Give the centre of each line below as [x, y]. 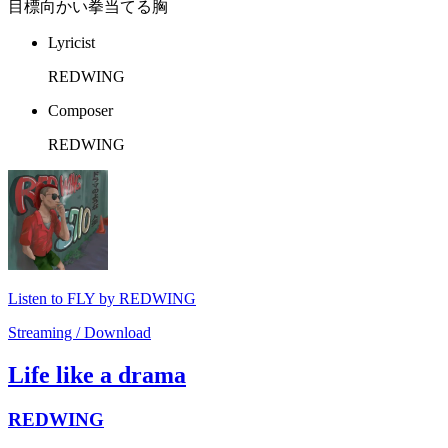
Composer [80, 111]
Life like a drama [97, 375]
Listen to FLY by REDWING [102, 299]
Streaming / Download [79, 333]
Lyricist [71, 43]
